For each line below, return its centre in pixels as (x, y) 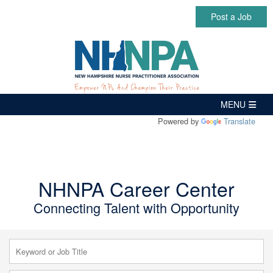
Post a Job (231, 16)
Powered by (179, 121)
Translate (239, 121)
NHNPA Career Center (136, 189)
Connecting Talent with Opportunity (136, 208)
